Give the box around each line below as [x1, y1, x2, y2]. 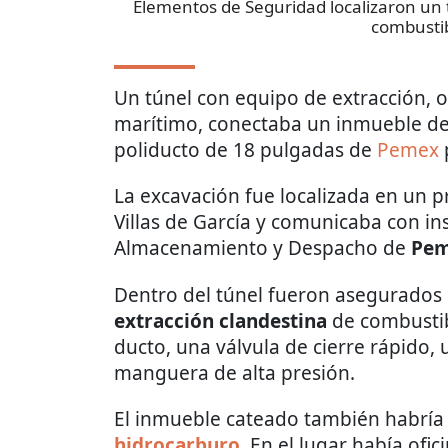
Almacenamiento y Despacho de [114, 235, 411, 262]
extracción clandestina [114, 308, 327, 335]
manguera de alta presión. [114, 360, 355, 387]
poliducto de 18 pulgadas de [114, 137, 377, 164]
